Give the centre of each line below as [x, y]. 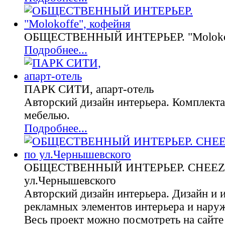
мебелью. [47, 115]
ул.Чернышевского [70, 181]
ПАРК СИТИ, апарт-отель [89, 89]
